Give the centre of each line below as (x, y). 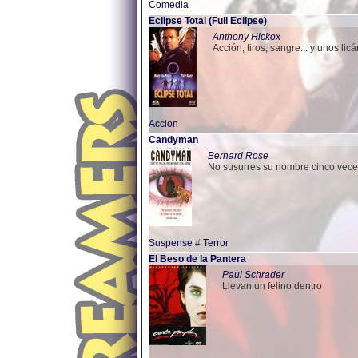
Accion (163, 124)
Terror (216, 243)
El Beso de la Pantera (197, 259)
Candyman (173, 140)
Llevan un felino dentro (272, 286)
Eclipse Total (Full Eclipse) (208, 21)
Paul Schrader (253, 275)
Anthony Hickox (247, 37)
